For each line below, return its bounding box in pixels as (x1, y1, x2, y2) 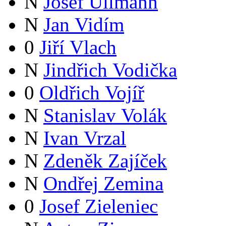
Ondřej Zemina (43, 173, 163, 195)
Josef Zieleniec (39, 195, 158, 217)
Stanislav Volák (43, 104, 167, 127)
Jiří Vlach (39, 36, 117, 59)
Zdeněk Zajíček (43, 150, 167, 172)
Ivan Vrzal (43, 127, 126, 149)
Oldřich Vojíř (39, 82, 144, 104)
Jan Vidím (43, 14, 124, 36)
